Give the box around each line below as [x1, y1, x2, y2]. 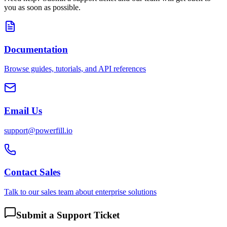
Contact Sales [4, 167, 60, 178]
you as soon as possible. [4, 3, 81, 12]
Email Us [4, 105, 42, 117]
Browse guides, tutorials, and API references [4, 64, 146, 73]
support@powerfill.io [4, 126, 72, 135]
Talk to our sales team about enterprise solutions [4, 187, 157, 197]
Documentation [4, 44, 68, 55]
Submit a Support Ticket [16, 209, 120, 220]
